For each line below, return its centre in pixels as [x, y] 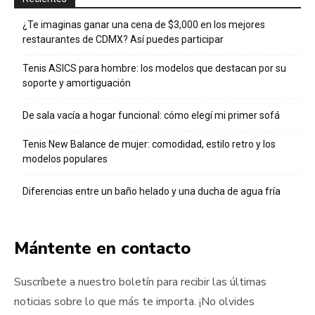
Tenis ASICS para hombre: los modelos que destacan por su [154, 68]
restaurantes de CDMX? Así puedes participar [123, 39]
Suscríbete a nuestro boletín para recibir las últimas [140, 282]
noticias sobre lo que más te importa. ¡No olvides [134, 301]
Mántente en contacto [102, 248]
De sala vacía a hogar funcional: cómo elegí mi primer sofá [151, 115]
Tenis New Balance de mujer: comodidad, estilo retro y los [149, 144]
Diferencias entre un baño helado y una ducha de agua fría [152, 191]
